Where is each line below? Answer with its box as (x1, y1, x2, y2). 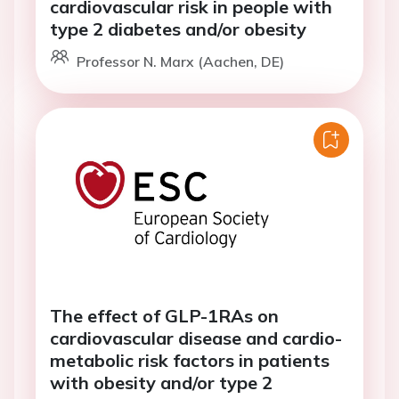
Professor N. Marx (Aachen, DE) (77, 53, 284, 70)
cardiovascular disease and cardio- (50, 327, 342, 349)
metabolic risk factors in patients (50, 349, 330, 371)
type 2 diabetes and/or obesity (50, 18, 306, 40)
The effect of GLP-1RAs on (50, 305, 279, 327)
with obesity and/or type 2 (50, 371, 273, 394)
